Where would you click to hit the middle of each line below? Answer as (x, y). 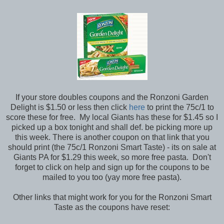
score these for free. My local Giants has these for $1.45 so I (112, 117)
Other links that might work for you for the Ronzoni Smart (112, 197)
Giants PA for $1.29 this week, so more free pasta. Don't (112, 157)
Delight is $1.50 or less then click (69, 107)
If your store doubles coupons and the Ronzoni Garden (112, 97)
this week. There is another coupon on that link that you (112, 137)
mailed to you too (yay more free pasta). (112, 177)
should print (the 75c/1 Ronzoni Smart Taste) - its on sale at (112, 147)
